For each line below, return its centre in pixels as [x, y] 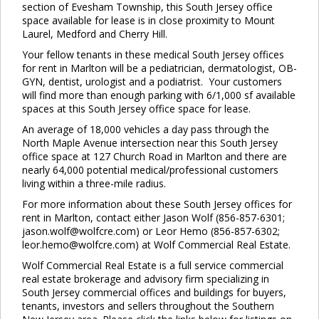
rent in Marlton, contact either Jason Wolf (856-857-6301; [153, 217]
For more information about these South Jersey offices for [157, 204]
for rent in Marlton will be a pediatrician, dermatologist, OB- [159, 68]
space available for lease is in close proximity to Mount [148, 20]
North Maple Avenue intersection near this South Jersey [150, 142]
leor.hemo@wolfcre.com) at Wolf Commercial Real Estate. [156, 244]
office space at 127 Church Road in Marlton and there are [155, 156]
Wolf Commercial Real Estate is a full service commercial [153, 265]
